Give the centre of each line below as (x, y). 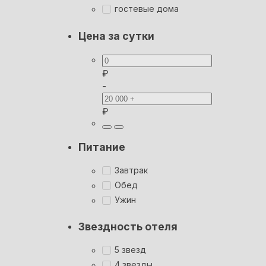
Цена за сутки (116, 36)
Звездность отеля (128, 227)
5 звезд (130, 249)
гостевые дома (147, 9)
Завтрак (131, 170)
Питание (102, 147)
